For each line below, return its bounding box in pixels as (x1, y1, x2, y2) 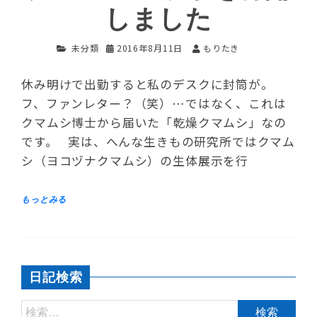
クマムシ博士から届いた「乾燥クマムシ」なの (21, 114, 287, 131)
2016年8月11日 (116, 41, 183, 54)
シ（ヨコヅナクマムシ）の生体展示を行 (21, 152, 249, 169)
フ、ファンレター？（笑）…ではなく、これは (21, 95, 287, 112)
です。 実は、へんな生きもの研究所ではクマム (21, 133, 296, 150)
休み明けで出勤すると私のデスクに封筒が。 (21, 76, 274, 93)
